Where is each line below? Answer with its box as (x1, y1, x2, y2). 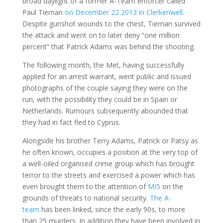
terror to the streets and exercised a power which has (22, 170, 195, 180)
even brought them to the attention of (22, 182, 148, 192)
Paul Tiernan (22, 7, 65, 17)
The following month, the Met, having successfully (22, 60, 184, 70)
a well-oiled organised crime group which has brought (22, 159, 195, 169)
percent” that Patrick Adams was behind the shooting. (22, 42, 195, 52)
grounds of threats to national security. (22, 193, 150, 203)
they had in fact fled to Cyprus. (22, 117, 120, 127)
